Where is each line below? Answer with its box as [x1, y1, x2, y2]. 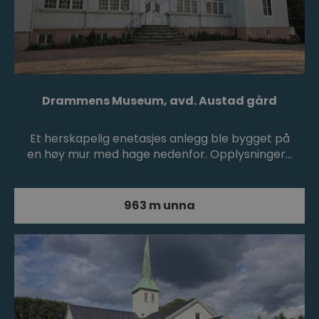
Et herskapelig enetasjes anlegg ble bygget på [29, 130, 290, 147]
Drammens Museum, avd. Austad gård [42, 93, 277, 110]
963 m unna [124, 197, 195, 214]
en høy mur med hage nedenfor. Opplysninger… [27, 146, 292, 163]
